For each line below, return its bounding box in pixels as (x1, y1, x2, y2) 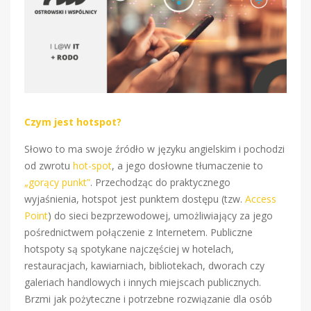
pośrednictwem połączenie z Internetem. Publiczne (24, 225, 253, 239)
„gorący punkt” (24, 175, 90, 189)
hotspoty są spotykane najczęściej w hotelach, (24, 242, 234, 255)
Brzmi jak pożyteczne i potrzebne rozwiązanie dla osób (24, 292, 272, 305)
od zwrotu (24, 158, 73, 172)
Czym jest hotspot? (24, 115, 121, 128)
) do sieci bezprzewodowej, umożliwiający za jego (48, 208, 273, 222)
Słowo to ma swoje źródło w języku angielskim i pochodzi (24, 142, 285, 155)
